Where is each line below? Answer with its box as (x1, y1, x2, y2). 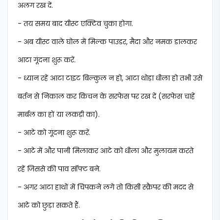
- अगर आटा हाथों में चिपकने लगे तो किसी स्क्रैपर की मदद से (18, 182, 193, 192)
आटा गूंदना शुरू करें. (18, 55, 76, 65)
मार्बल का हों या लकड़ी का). (18, 110, 100, 119)
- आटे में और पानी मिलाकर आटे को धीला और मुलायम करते (18, 146, 193, 156)
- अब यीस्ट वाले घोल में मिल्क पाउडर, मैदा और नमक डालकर (18, 37, 197, 47)
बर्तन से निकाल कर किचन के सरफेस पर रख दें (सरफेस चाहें (18, 91, 195, 101)
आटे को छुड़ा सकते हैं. (18, 200, 80, 210)
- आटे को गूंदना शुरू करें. (18, 128, 90, 137)
